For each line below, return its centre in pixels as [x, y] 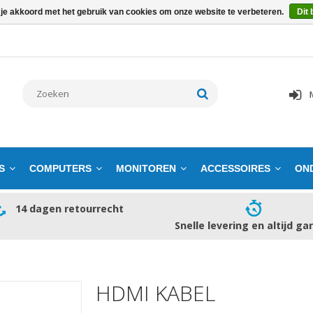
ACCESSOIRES [235, 168]
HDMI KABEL [155, 293]
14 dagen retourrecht [69, 208]
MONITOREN [146, 168]
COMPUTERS [60, 168]
